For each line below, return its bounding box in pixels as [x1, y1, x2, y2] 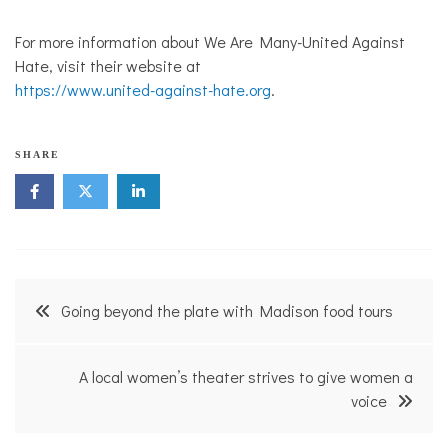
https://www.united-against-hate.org [15, 79, 271, 101]
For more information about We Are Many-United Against [15, 31, 405, 53]
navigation [14, 324, 147, 377]
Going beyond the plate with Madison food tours [61, 300, 393, 322]
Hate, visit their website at [15, 55, 201, 77]
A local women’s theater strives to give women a [79, 366, 413, 388]
